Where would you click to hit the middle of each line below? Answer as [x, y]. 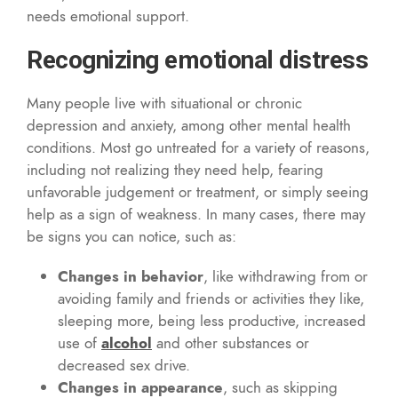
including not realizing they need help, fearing [175, 169]
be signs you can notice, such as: [131, 236]
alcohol [127, 342]
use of [80, 342]
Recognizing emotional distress [197, 60]
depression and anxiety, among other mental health [189, 125]
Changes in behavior [131, 276]
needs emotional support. [108, 16]
